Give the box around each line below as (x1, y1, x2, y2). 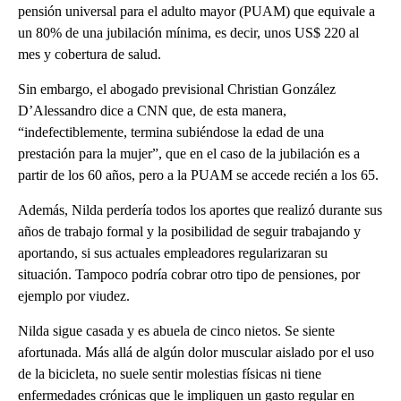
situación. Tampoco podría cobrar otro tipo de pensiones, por (18, 266, 360, 282)
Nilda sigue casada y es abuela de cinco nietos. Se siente (18, 322, 335, 338)
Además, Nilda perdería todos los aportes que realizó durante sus (18, 201, 382, 218)
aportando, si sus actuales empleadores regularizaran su (18, 244, 328, 260)
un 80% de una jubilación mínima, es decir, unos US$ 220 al (18, 24, 359, 40)
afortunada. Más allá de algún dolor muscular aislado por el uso (18, 344, 374, 360)
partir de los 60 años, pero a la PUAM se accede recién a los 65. (18, 166, 379, 183)
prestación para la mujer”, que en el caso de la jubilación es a (18, 145, 360, 161)
